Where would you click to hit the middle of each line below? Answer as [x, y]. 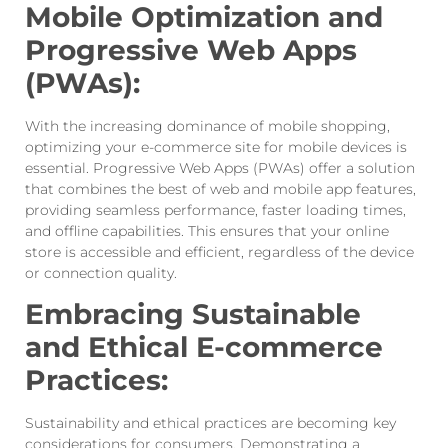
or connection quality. [101, 272]
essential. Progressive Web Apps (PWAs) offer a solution [220, 167]
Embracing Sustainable [193, 314]
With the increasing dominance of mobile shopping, [207, 125]
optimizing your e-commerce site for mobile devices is [216, 146]
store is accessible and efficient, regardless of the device [219, 251]
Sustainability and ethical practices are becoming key [210, 423]
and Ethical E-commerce [204, 347]
